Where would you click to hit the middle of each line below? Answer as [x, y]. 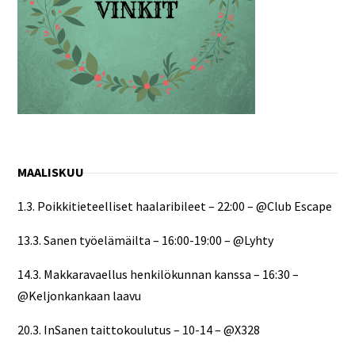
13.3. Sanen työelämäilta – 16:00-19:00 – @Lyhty [145, 240]
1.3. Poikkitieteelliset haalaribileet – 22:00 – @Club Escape [174, 206]
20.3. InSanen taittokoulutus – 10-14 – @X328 [138, 330]
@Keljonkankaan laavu [79, 296]
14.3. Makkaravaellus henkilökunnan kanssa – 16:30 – [158, 275]
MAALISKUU [50, 172]
